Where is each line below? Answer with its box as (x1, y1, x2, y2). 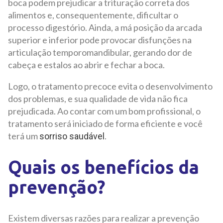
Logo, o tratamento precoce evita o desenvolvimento (8, 80, 213, 92)
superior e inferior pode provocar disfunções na (8, 34, 192, 45)
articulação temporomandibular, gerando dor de (8, 46, 192, 58)
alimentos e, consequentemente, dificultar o (8, 9, 178, 20)
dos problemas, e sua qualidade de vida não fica (8, 93, 188, 104)
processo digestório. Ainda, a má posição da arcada (8, 21, 202, 33)
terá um (8, 130, 39, 141)
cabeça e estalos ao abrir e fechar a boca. (8, 59, 166, 70)
